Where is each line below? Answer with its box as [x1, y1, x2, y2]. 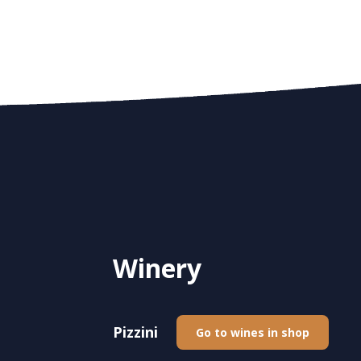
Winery [113, 250, 201, 285]
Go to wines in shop [196, 324, 309, 340]
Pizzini [113, 322, 158, 342]
